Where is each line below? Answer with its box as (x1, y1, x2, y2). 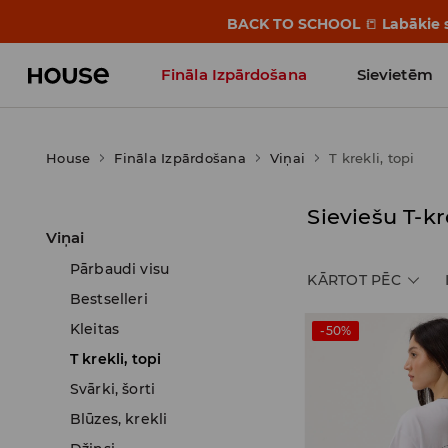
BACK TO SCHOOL (226, 15, 364, 33)
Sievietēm (356, 65, 433, 84)
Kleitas (70, 320, 120, 338)
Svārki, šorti (70, 380, 156, 398)
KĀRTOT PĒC (307, 271, 401, 289)
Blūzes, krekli (70, 410, 168, 428)
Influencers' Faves (161, 129, 301, 148)
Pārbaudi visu (70, 260, 170, 278)
